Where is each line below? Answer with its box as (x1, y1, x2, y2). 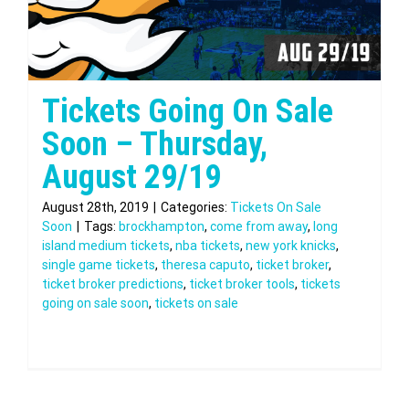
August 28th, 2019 (42, 200, 149, 215)
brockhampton (119, 219, 204, 234)
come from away (210, 219, 308, 234)
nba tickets (175, 238, 240, 253)
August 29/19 (42, 158, 221, 196)
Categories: (161, 200, 230, 215)
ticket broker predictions (42, 277, 184, 291)
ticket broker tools (189, 277, 295, 291)
